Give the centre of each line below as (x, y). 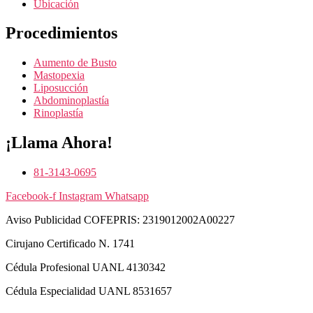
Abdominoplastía (71, 101)
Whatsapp (127, 196)
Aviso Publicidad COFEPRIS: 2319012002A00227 (120, 220)
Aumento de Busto (75, 63)
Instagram (80, 196)
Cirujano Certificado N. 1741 (70, 244)
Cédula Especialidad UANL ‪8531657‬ (89, 291)
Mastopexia (59, 75)
